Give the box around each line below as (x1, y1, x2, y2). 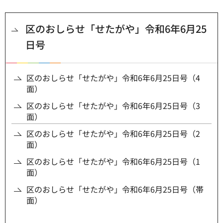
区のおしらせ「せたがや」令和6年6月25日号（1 (26, 155, 200, 168)
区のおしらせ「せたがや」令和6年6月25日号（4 (26, 72, 200, 84)
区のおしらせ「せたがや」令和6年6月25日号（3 (26, 100, 200, 112)
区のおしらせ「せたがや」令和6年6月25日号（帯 (26, 183, 204, 196)
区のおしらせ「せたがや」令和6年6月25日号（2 (26, 127, 200, 140)
